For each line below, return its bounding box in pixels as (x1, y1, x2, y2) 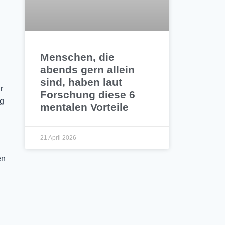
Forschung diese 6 (40, 89, 136, 101)
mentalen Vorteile (40, 101, 129, 114)
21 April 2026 (40, 134, 77, 142)
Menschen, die (40, 51, 115, 63)
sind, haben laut (40, 76, 123, 88)
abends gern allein (40, 64, 135, 76)
